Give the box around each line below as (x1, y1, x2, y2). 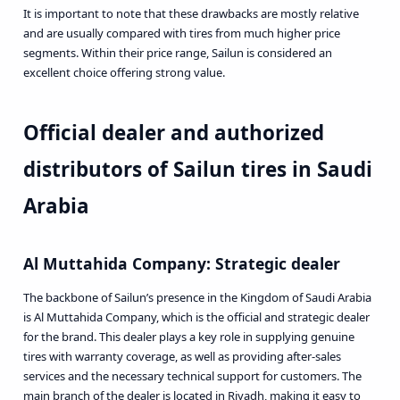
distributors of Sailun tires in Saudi (22, 155, 372, 184)
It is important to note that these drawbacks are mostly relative (22, 5, 359, 22)
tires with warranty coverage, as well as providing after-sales (22, 347, 341, 364)
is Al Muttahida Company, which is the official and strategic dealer (22, 308, 370, 325)
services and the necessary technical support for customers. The (22, 367, 362, 384)
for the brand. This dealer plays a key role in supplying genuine (22, 328, 354, 345)
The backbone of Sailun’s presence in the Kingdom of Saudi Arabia (22, 288, 371, 305)
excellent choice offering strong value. (22, 64, 225, 81)
